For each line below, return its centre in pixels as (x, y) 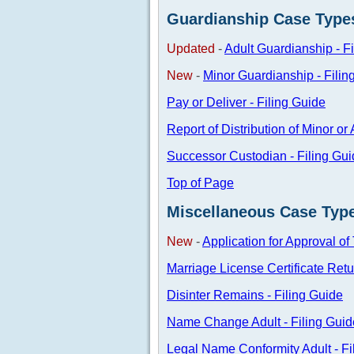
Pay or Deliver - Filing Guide (246, 102)
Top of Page (200, 183)
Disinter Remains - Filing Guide (255, 295)
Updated (191, 48)
